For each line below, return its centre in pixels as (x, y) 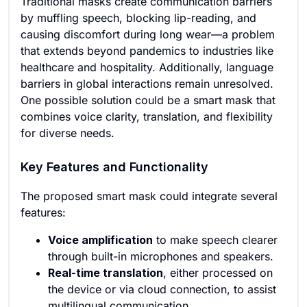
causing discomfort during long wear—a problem (148, 34)
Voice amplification (100, 240)
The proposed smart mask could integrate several (149, 196)
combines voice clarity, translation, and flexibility (147, 116)
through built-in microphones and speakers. (161, 256)
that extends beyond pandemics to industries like (147, 51)
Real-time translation (106, 273)
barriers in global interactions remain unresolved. (147, 84)
